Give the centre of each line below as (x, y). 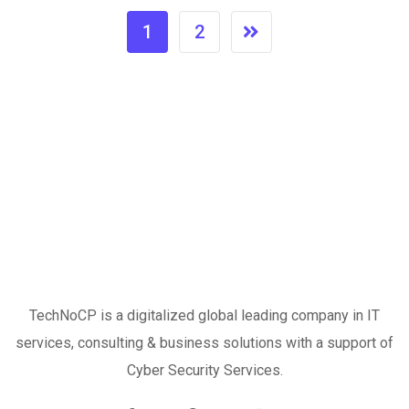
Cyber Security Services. (204, 370)
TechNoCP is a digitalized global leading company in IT (204, 315)
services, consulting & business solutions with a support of (204, 343)
